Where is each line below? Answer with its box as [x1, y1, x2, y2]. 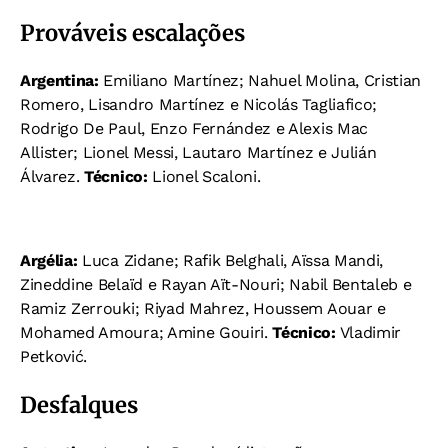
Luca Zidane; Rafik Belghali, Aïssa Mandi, [77, 251, 384, 271]
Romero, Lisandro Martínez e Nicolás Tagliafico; [20, 95, 377, 115]
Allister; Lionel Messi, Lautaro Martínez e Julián [20, 143, 377, 163]
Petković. [20, 347, 88, 367]
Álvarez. [20, 167, 85, 187]
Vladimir [335, 323, 401, 343]
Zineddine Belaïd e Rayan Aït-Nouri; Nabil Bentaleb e [20, 275, 412, 295]
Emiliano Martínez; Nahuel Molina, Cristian [103, 71, 422, 91]
